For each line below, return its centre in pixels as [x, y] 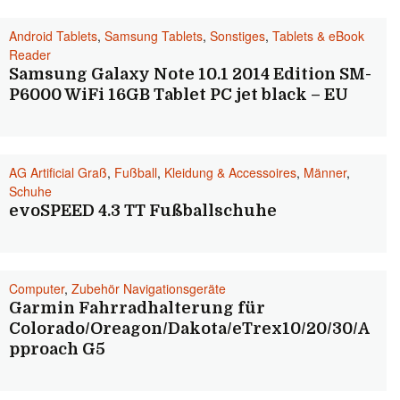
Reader [30, 54]
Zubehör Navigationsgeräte [149, 288]
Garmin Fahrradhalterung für [137, 308]
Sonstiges [237, 36]
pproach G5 [57, 349]
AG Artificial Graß [58, 172]
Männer [325, 172]
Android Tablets [53, 36]
